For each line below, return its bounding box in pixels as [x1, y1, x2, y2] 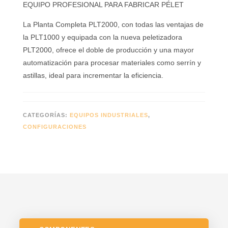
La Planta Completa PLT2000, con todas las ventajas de [22, 20, 204, 28]
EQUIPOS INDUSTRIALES [69, 111, 148, 118]
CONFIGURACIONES [22, 123, 87, 130]
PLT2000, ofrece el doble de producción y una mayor [22, 45, 194, 54]
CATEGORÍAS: [22, 111, 70, 118]
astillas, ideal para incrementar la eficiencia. [22, 71, 163, 79]
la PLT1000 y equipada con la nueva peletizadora [22, 33, 182, 41]
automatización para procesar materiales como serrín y [22, 58, 201, 67]
